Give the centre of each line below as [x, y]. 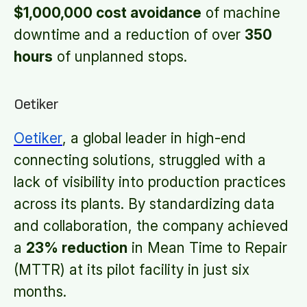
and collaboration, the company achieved [151, 226]
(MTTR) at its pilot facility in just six [132, 270]
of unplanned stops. [120, 57]
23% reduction [77, 248]
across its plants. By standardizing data [144, 204]
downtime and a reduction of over [129, 35]
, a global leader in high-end [154, 138]
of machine [241, 13]
